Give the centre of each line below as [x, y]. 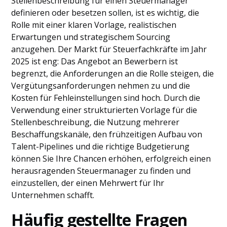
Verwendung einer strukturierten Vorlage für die [104, 110]
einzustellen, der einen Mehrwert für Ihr [88, 183]
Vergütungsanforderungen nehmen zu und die [101, 86]
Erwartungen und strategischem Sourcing [91, 37]
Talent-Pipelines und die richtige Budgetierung [101, 146]
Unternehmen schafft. [53, 195]
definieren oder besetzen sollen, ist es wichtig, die [105, 13]
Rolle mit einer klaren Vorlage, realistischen [94, 25]
